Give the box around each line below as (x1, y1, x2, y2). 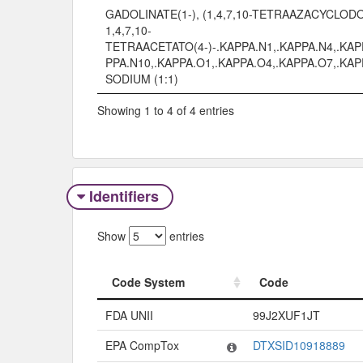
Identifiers (84, 185, 163, 207)
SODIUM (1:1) (105, 70, 178, 87)
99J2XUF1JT (253, 307, 320, 323)
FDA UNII (105, 307, 153, 323)
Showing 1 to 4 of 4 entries (97, 102, 234, 119)
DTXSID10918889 (253, 337, 345, 353)
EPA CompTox (105, 337, 179, 353)
